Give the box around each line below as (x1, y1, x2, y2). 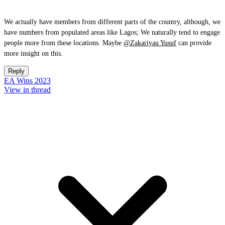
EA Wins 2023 (4, 76, 51, 85)
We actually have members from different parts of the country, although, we (4, 18, 220, 26)
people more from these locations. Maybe (4, 39, 124, 47)
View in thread (4, 85, 51, 94)
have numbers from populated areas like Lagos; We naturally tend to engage (4, 29, 220, 36)
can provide (176, 39, 211, 47)
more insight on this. (4, 50, 67, 57)
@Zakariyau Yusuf (124, 39, 176, 47)
